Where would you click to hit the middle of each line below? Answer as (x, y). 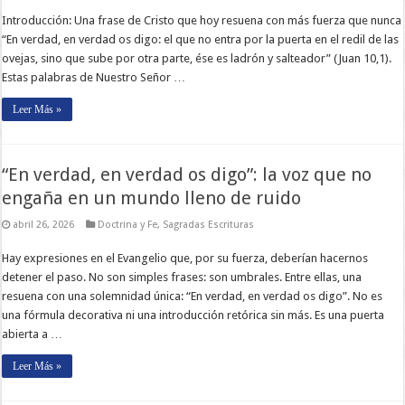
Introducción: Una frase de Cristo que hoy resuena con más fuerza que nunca (202, 20)
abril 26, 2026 (44, 224)
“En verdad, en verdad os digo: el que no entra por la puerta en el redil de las (201, 39)
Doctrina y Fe (128, 224)
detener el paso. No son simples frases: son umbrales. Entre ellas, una (182, 277)
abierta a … (33, 334)
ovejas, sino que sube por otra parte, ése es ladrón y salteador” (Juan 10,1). (197, 58)
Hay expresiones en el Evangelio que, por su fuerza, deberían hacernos (185, 258)
